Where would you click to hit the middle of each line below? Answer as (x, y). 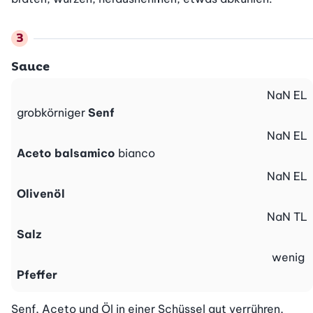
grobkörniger (52, 113)
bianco (137, 153)
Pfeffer (37, 275)
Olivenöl (41, 194)
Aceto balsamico (66, 153)
